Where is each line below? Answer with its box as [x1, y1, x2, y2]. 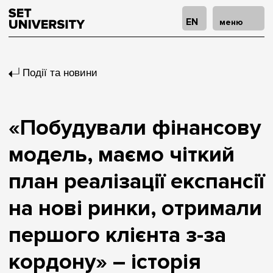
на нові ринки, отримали [9, 195, 262, 222]
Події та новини [23, 66, 97, 79]
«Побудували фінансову [9, 115, 261, 141]
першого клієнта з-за [9, 222, 226, 249]
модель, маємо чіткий [9, 141, 235, 168]
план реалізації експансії [9, 168, 264, 195]
